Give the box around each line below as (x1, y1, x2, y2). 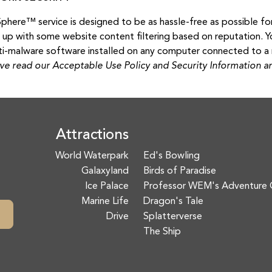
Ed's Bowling (143, 151, 200, 161)
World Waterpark (55, 151, 129, 161)
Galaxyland (81, 166, 129, 176)
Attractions (56, 128, 129, 143)
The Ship (143, 227, 181, 237)
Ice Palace (85, 182, 129, 191)
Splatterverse (143, 212, 202, 222)
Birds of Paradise (143, 166, 216, 176)
